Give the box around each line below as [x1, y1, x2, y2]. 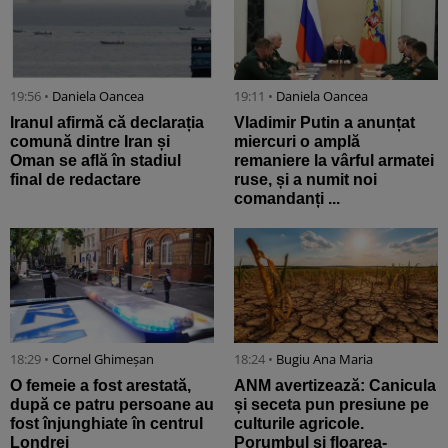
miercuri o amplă [234, 133, 360, 151]
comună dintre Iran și [10, 133, 170, 151]
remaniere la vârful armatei [234, 152, 434, 170]
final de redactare [10, 171, 141, 189]
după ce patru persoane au [10, 396, 214, 414]
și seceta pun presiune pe [234, 396, 429, 414]
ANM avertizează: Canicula [234, 377, 436, 395]
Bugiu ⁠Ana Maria [276, 350, 373, 369]
